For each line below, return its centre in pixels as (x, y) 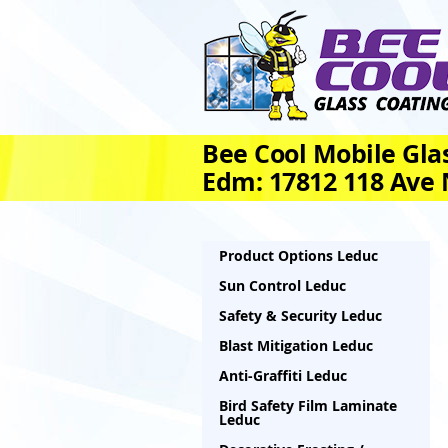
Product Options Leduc (298, 255)
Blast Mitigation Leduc (296, 345)
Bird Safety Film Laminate (308, 405)
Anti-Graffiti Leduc (283, 375)
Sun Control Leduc (282, 285)
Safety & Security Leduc (300, 315)
